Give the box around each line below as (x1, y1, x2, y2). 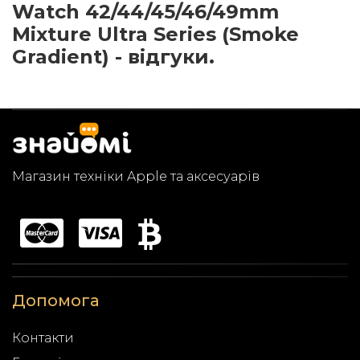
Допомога (12, 291, 100, 310)
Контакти (12, 330, 74, 346)
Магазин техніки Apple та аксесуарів (12, 169, 260, 184)
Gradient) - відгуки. (12, 45, 215, 68)
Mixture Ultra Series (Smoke (12, 22, 299, 46)
